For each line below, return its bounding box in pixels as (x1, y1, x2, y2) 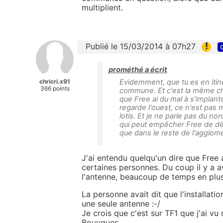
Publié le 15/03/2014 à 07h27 (86, 41, 196, 51)
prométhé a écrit (109, 65, 167, 75)
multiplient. (82, 2, 123, 12)
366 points (40, 84, 70, 92)
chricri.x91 (39, 77, 70, 85)
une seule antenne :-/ (82, 199, 160, 209)
